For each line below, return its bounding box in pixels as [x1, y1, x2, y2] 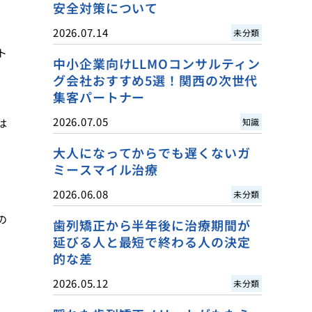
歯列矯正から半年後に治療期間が [53, 216, 251, 234]
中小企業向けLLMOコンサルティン [53, 54, 261, 72]
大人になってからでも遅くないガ [53, 143, 251, 162]
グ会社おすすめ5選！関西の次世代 [53, 71, 258, 89]
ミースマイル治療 [53, 160, 159, 178]
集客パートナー [53, 88, 146, 106]
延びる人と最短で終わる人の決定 [53, 233, 251, 251]
